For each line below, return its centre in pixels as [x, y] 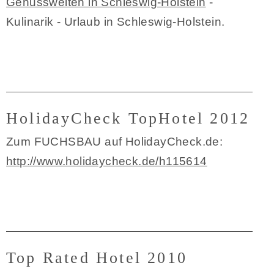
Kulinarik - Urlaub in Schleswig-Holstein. [116, 22]
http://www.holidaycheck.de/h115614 [107, 161]
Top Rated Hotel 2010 [97, 258]
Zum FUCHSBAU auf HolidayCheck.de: [115, 142]
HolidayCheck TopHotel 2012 [128, 118]
